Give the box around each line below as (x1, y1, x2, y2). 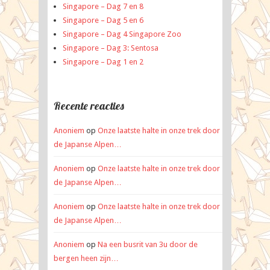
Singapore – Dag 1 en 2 (63, 57, 143, 66)
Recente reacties (54, 98, 124, 113)
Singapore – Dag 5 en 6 (63, 15, 143, 25)
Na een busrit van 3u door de (98, 239, 198, 249)
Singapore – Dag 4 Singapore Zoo (63, 29, 181, 39)
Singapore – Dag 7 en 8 (63, 1, 143, 11)
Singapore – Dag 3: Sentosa (63, 43, 159, 52)
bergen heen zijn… (54, 253, 119, 263)
